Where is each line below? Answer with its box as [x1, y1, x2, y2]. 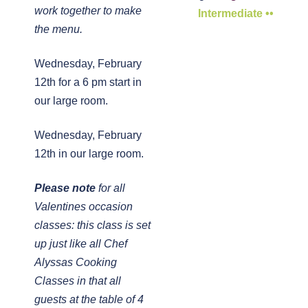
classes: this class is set [34, 219, 151, 231]
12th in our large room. [34, 148, 144, 159]
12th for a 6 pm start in [34, 76, 142, 88]
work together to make [34, 5, 142, 16]
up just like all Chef [34, 238, 127, 250]
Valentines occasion [34, 201, 133, 212]
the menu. [34, 23, 82, 35]
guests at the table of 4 [34, 294, 144, 305]
